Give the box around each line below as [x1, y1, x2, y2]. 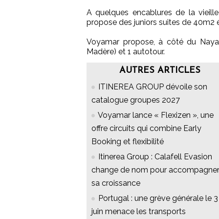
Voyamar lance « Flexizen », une [98, 110, 214, 120]
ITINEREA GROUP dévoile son [98, 82, 207, 92]
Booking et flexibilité [91, 137, 164, 147]
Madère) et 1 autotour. [87, 47, 165, 57]
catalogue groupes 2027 [91, 95, 180, 105]
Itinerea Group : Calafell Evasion [98, 152, 212, 162]
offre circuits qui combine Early [91, 124, 201, 133]
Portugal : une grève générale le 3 [98, 194, 218, 203]
